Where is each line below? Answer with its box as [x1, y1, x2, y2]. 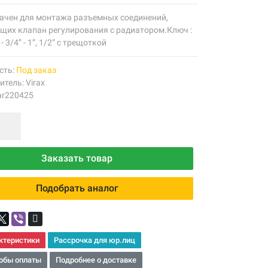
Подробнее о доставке [55, 255, 136, 264]
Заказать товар [41, 153, 113, 164]
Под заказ [16, 65, 56, 75]
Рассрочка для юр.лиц [53, 236, 135, 245]
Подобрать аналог [35, 182, 118, 194]
